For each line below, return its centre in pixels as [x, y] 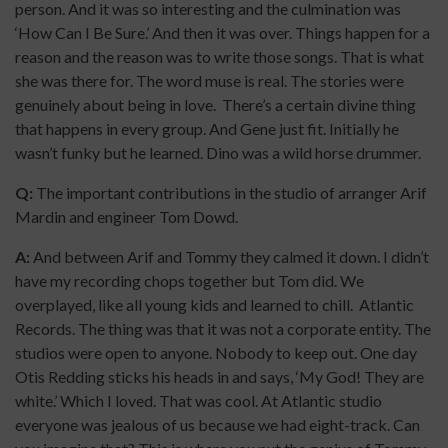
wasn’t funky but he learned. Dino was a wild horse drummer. [218, 153]
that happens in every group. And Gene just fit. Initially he [207, 129]
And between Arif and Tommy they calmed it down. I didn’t [229, 257]
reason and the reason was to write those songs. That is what [219, 57]
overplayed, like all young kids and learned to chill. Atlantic [214, 305]
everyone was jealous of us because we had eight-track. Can [217, 425]
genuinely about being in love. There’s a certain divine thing [215, 105]
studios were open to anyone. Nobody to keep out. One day [216, 353]
